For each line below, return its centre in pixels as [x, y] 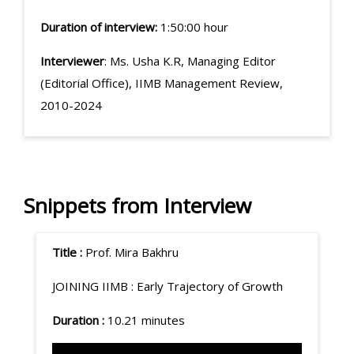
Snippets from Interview [137, 205]
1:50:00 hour [194, 26]
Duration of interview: [100, 26]
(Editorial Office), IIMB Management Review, [162, 83]
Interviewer [72, 60]
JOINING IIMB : [94, 286]
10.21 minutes [146, 320]
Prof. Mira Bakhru [132, 252]
